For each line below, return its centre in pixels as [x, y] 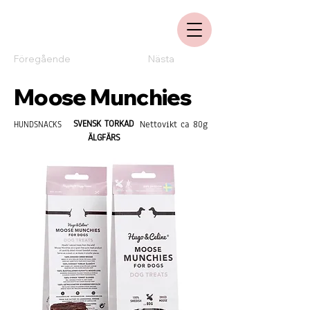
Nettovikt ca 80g [174, 125]
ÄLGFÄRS [104, 138]
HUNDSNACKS [38, 125]
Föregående [42, 59]
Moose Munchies [103, 97]
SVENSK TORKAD [104, 124]
